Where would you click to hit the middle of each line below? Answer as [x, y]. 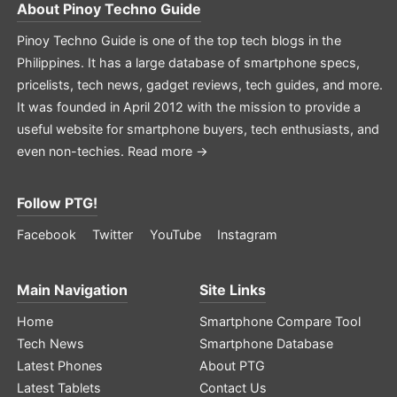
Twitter [113, 234]
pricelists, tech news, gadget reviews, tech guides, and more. [199, 84]
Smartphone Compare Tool [280, 321]
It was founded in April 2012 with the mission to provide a [188, 106]
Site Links [233, 289]
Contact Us [234, 387]
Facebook [46, 234]
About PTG [233, 365]
